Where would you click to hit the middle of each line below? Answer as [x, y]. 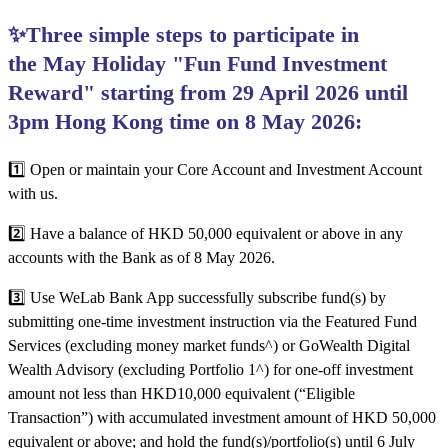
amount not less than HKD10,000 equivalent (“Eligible [181, 394]
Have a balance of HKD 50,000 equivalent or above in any [216, 234]
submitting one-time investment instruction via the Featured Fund [212, 322]
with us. [35, 194]
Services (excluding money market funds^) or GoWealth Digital [209, 346]
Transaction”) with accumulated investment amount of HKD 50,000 [222, 418]
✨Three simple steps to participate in [183, 35]
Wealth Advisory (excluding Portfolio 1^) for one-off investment [210, 370]
